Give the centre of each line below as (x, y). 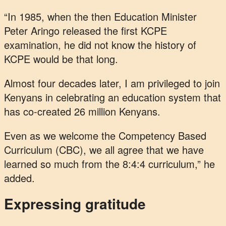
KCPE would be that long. (63, 59)
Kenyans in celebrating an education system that (112, 97)
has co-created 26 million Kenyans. (82, 111)
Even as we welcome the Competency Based (105, 135)
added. (19, 178)
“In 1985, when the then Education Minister (100, 16)
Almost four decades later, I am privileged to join (112, 83)
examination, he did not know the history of (100, 44)
